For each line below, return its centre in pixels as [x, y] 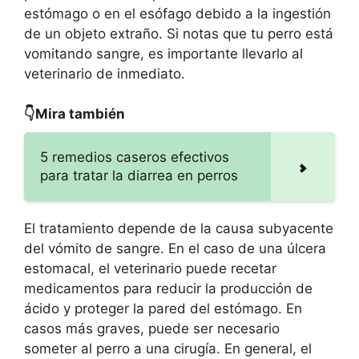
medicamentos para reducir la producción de [168, 289]
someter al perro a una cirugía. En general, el [168, 349]
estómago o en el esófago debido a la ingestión [177, 13]
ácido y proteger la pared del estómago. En [163, 309]
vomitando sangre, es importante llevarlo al [163, 53]
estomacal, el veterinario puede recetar [150, 269]
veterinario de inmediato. [105, 73]
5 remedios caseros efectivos [135, 157]
